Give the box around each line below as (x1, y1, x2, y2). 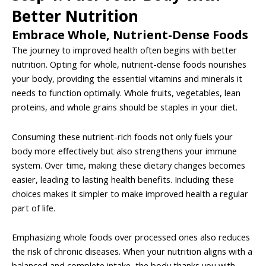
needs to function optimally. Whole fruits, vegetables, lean (12, 87, 240, 99)
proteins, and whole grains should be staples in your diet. (12, 101, 237, 113)
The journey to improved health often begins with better (12, 44, 237, 56)
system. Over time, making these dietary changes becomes (12, 159, 245, 171)
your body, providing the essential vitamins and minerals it (12, 72, 242, 85)
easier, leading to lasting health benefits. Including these (12, 173, 234, 185)
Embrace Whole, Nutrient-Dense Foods (12, 27, 248, 43)
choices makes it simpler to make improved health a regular (12, 187, 248, 199)
